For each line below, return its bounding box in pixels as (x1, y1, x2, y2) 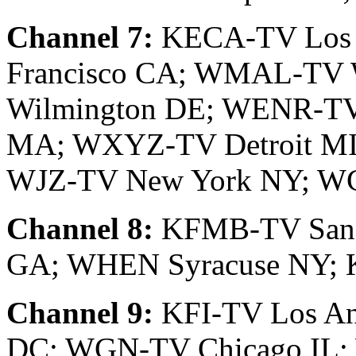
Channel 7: (6, 20, 153, 55)
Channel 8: (6, 211, 153, 246)
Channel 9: (6, 296, 153, 331)
